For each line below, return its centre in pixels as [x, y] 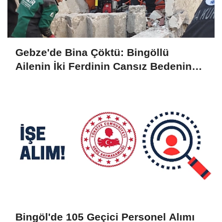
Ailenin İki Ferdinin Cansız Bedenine [107, 66]
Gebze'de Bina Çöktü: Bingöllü [92, 53]
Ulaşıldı [34, 80]
